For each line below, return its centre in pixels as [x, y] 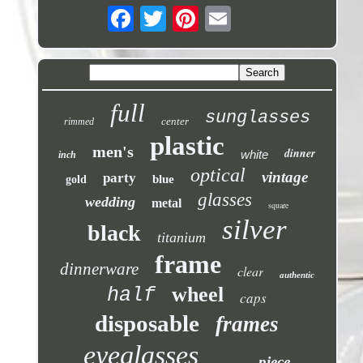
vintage [285, 177]
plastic [188, 145]
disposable [147, 323]
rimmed [79, 121]
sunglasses [257, 117]
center [175, 121]
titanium [181, 237]
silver [254, 229]
